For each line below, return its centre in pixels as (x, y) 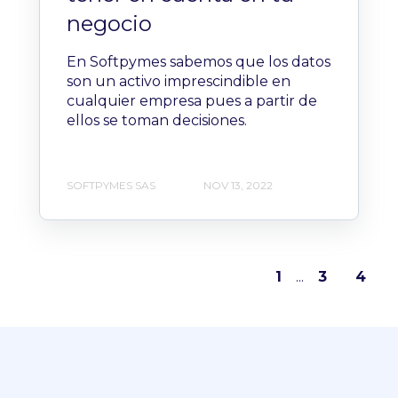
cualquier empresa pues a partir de (192, 101)
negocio (109, 24)
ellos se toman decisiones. (157, 121)
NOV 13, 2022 (238, 186)
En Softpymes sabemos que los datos (199, 62)
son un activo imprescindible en (179, 82)
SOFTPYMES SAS (111, 186)
